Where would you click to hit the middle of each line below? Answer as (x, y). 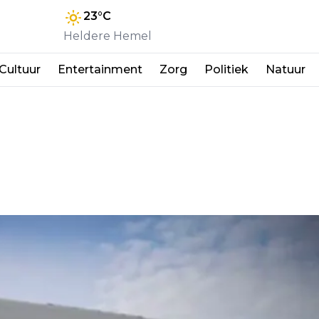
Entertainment (100, 69)
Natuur (286, 69)
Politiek (226, 69)
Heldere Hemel (108, 36)
